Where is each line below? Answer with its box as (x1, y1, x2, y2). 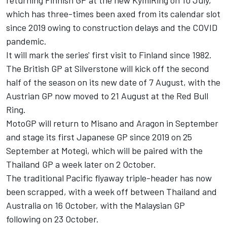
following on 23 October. (6, 213, 99, 224)
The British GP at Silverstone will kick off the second (6, 62, 209, 74)
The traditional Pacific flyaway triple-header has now (6, 172, 212, 183)
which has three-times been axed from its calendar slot (6, 8, 220, 19)
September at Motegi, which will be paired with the (6, 144, 203, 156)
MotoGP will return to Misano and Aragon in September (6, 117, 218, 129)
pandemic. (6, 35, 47, 47)
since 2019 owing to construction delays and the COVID (6, 21, 217, 33)
